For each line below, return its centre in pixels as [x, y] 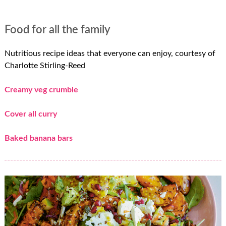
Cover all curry [31, 114]
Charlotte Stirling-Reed [45, 65]
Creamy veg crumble [41, 90]
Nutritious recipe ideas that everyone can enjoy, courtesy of [110, 53]
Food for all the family [57, 30]
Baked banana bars [38, 138]
